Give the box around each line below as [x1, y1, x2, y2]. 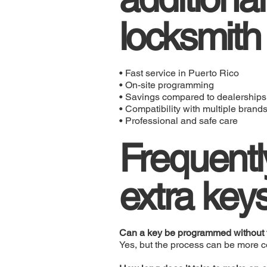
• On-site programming [119, 79, 214, 91]
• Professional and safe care [119, 114, 238, 126]
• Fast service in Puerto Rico [119, 67, 239, 79]
